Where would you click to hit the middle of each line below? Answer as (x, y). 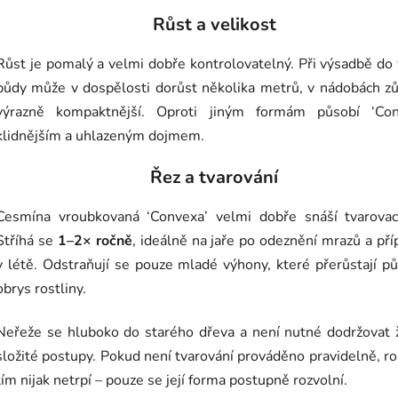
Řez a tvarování (214, 178)
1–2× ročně (95, 241)
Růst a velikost (214, 25)
